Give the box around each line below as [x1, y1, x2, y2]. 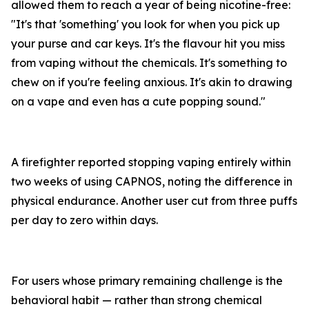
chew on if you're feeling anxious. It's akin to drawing [11, 75, 292, 90]
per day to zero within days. [11, 213, 158, 228]
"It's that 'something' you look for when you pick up [11, 17, 280, 32]
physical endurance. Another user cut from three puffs [11, 194, 297, 208]
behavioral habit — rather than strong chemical [11, 293, 262, 308]
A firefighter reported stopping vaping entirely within [11, 155, 291, 170]
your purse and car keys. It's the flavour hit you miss [11, 37, 285, 51]
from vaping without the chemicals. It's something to [11, 56, 287, 70]
